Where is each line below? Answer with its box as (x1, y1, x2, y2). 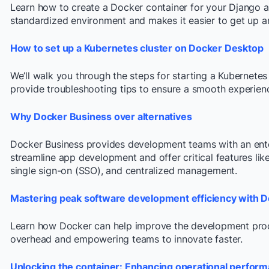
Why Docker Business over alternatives (10, 110, 192, 122)
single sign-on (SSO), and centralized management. (10, 164, 238, 177)
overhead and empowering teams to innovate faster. (10, 232, 243, 245)
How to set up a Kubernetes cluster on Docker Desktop (10, 41, 264, 54)
